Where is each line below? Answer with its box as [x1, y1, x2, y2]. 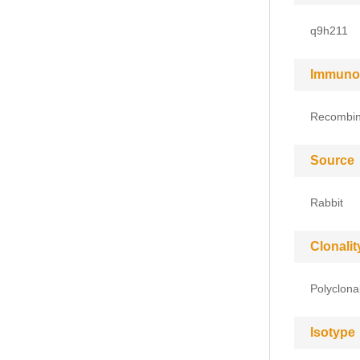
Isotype [310, 325, 355, 339]
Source [310, 153, 354, 167]
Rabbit [310, 196, 343, 209]
